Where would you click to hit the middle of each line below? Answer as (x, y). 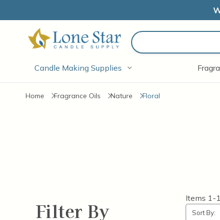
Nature (122, 96)
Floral (151, 96)
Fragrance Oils (77, 96)
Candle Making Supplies (78, 68)
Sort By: (204, 213)
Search (152, 40)
